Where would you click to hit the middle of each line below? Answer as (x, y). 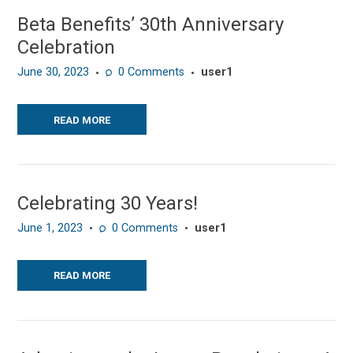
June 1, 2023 (50, 228)
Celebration (67, 48)
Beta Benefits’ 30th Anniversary (151, 25)
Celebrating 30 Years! (108, 203)
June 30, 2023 (54, 72)
